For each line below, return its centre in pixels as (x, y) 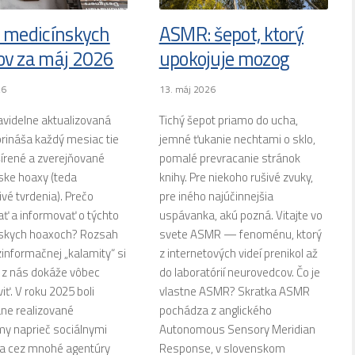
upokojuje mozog (224, 59)
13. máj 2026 (187, 90)
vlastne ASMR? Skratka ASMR (234, 292)
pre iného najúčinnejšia (216, 197)
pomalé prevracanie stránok (229, 158)
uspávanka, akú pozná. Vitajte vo (240, 216)
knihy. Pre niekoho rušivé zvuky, (236, 177)
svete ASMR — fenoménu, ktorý (240, 235)
